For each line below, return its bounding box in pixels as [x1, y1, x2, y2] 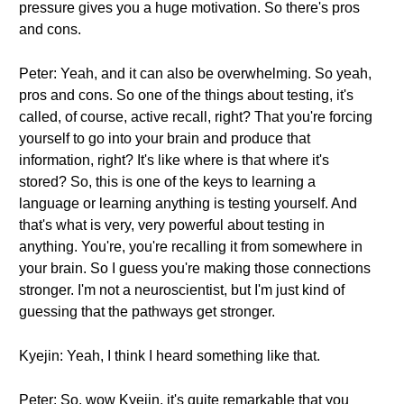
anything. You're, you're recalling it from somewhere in [19, 239, 363, 254]
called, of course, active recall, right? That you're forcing [19, 109, 372, 124]
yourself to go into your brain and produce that [19, 131, 310, 146]
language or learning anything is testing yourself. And [19, 196, 357, 211]
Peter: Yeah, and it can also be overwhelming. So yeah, [19, 66, 372, 81]
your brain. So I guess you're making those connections [19, 261, 371, 276]
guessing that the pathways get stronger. [19, 304, 275, 319]
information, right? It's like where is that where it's [19, 152, 329, 168]
